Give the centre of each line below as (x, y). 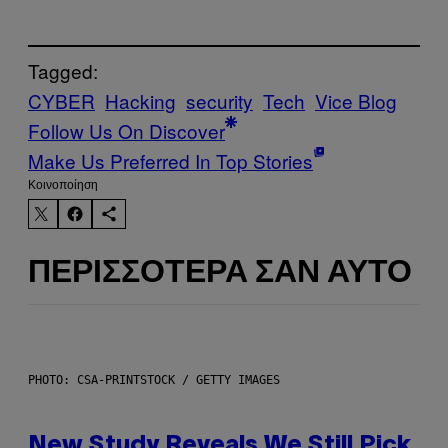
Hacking (140, 101)
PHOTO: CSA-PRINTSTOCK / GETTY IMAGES (154, 380)
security (219, 101)
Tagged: (63, 71)
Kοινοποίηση (63, 185)
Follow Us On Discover (126, 131)
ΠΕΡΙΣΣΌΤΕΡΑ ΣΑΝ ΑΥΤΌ (220, 273)
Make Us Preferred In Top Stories (170, 161)
